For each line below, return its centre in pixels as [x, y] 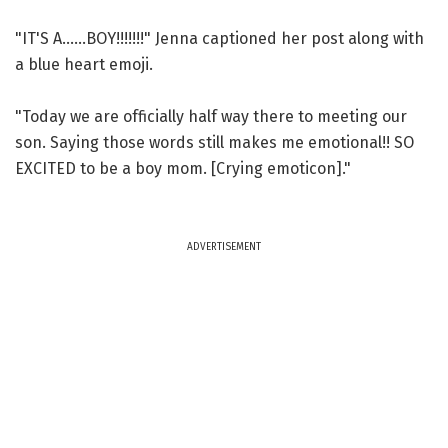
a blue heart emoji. [84, 64]
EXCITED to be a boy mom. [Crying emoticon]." [183, 168]
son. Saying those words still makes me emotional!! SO [214, 142]
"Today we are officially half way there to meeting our [211, 116]
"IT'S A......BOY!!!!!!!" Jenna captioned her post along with [219, 38]
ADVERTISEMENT [224, 246]
